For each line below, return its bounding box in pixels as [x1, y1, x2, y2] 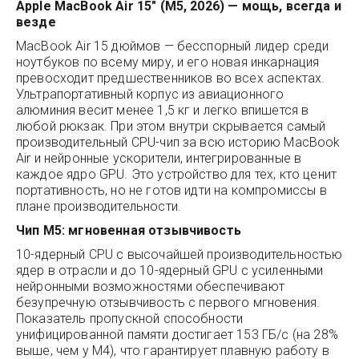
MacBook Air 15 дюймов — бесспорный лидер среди [16, 38, 329, 54]
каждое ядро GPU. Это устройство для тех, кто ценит [16, 167, 337, 182]
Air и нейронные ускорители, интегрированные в [16, 151, 302, 166]
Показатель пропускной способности [16, 311, 244, 326]
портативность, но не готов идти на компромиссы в [16, 183, 327, 198]
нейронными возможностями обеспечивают [16, 279, 284, 294]
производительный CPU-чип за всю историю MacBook [16, 135, 341, 150]
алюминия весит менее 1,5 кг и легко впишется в [16, 103, 309, 118]
